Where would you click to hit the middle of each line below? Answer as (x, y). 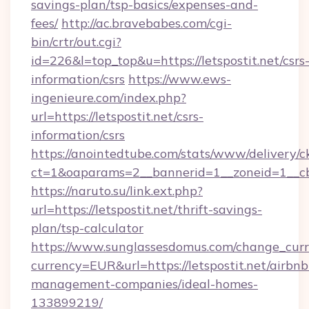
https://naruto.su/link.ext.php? (117, 191)
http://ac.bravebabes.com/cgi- (147, 23)
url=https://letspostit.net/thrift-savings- (147, 209)
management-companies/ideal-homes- (144, 284)
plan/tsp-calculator (87, 228)
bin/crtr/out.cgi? (76, 42)
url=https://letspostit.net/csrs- (117, 116)
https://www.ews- (180, 79)
